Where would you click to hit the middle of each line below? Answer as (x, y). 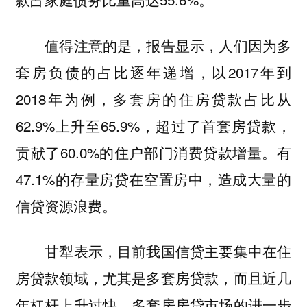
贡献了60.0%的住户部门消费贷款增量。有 (153, 152)
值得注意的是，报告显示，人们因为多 (153, 45)
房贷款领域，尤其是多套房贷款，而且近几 (153, 278)
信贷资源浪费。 (66, 205)
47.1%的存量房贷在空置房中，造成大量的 (153, 179)
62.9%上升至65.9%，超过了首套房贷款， (153, 125)
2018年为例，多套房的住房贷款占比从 (153, 98)
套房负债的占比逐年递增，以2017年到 (153, 72)
